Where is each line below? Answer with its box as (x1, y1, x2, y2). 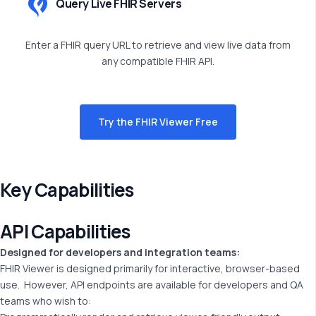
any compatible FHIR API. (102, 54, 214, 68)
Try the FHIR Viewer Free (98, 114, 218, 128)
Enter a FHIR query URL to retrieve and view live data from (25, 37, 291, 51)
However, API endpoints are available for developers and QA (24, 277, 303, 291)
